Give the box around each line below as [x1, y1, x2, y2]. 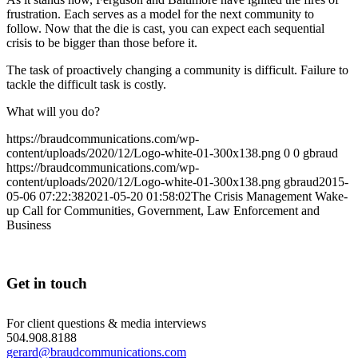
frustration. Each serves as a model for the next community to [6, 6, 314, 21]
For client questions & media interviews [6, 316, 206, 331]
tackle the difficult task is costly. [6, 77, 166, 91]
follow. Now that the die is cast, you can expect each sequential [6, 21, 324, 35]
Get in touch [6, 275, 87, 292]
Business [6, 217, 51, 232]
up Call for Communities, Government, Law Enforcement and [6, 203, 320, 217]
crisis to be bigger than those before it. [6, 35, 197, 50]
